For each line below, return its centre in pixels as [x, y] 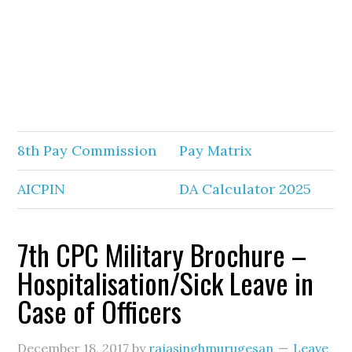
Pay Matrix [216, 150]
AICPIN [42, 189]
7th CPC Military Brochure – [162, 254]
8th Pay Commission [87, 150]
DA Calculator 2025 [246, 189]
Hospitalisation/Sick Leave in [166, 282]
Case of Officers [100, 311]
